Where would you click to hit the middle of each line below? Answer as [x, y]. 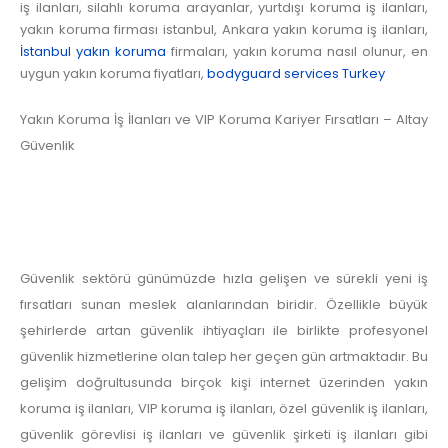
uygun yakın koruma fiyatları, [113, 73]
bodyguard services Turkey [296, 73]
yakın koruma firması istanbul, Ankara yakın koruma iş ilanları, [224, 29]
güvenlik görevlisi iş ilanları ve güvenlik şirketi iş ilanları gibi [224, 435]
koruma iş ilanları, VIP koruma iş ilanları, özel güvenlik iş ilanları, [224, 409]
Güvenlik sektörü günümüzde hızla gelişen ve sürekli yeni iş [224, 279]
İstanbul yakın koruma [93, 51]
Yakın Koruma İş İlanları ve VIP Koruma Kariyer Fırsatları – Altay [224, 119]
